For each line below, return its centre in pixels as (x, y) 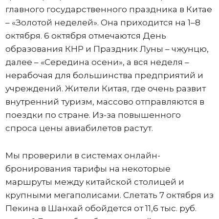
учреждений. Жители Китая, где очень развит (105, 88)
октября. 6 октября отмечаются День (86, 35)
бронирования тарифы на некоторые (88, 168)
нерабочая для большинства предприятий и (104, 75)
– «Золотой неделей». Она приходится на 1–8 (103, 22)
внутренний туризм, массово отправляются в (105, 101)
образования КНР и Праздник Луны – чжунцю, (107, 49)
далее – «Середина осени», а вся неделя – (97, 62)
